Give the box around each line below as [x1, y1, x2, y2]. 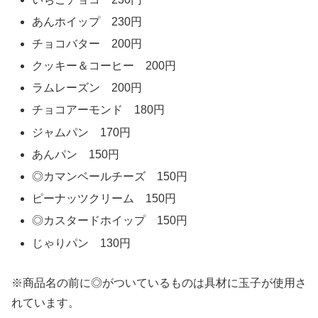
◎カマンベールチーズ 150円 [32, 170, 188, 183]
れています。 [11, 297, 79, 309]
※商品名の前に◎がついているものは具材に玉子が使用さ [11, 277, 307, 290]
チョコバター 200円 [32, 37, 143, 50]
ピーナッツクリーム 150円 [32, 192, 177, 205]
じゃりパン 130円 [32, 236, 131, 249]
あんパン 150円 [32, 148, 120, 160]
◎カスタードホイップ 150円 [32, 214, 188, 227]
